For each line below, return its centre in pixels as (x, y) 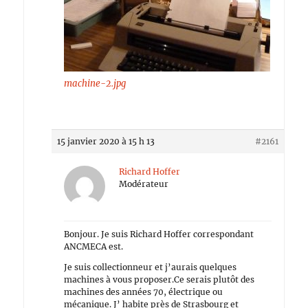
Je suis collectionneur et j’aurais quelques (151, 267)
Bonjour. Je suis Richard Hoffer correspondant (159, 234)
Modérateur (144, 184)
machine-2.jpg (95, 84)
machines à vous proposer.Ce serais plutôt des (159, 279)
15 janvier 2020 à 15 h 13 (106, 141)
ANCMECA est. (94, 246)
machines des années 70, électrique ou (144, 292)
